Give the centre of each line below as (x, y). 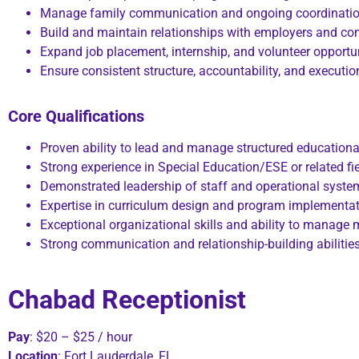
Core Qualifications (76, 116)
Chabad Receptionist (127, 300)
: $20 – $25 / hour (81, 337)
